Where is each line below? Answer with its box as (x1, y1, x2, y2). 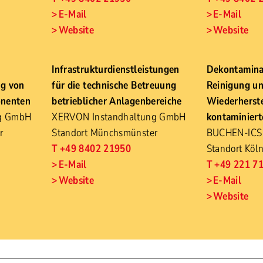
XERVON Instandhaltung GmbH (52, 110, 186, 124)
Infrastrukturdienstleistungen (52, 62, 180, 76)
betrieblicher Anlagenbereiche (52, 94, 182, 108)
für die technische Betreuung (52, 78, 177, 92)
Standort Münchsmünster (52, 126, 158, 140)
